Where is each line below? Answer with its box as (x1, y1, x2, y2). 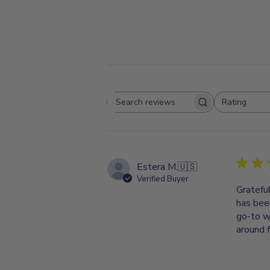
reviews (159, 114, 193, 128)
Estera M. (137, 160, 178, 174)
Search (159, 101, 188, 115)
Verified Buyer (137, 174, 189, 185)
